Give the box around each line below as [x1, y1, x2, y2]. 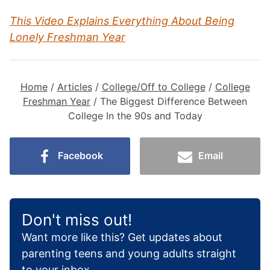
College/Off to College [101, 81, 206, 93]
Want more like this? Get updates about [22, 230, 222, 243]
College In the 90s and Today [67, 110, 202, 122]
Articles [57, 81, 92, 93]
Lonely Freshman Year [10, 31, 125, 43]
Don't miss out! [22, 210, 132, 229]
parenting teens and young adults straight [22, 246, 236, 260]
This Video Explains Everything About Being [10, 14, 234, 27]
